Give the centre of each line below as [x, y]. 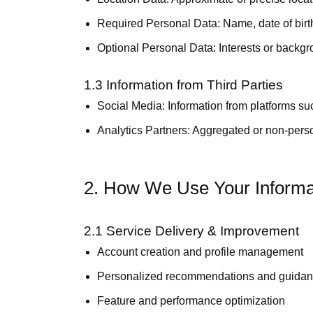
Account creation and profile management [201, 252]
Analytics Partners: [144, 130]
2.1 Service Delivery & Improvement [191, 231]
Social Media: [131, 106]
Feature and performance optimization [191, 301]
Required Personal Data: [159, 23]
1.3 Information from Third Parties [183, 85]
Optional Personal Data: [157, 48]
